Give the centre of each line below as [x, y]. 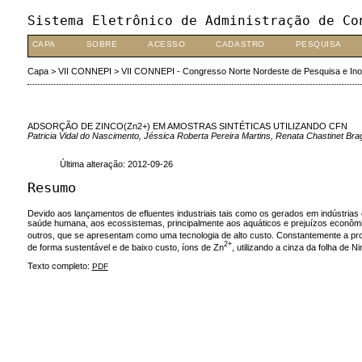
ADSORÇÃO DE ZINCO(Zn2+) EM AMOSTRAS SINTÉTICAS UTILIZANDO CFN [187, 126]
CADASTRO [240, 44]
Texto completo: [59, 266]
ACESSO [167, 44]
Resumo [51, 187]
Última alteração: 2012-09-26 [116, 164]
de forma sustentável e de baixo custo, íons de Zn [125, 247]
